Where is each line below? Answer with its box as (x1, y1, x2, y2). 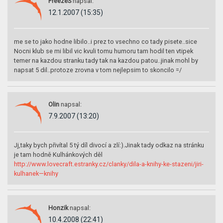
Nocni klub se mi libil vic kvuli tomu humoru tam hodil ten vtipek (14, 47, 194, 55)
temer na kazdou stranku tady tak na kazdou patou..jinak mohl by (14, 57, 199, 65)
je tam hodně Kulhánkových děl (14, 151, 103, 159)
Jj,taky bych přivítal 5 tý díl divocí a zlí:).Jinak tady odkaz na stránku (14, 141, 205, 149)
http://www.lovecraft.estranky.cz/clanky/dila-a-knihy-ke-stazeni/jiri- (14, 160, 204, 168)
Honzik (48, 204, 68, 212)
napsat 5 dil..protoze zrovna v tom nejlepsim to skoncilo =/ (14, 66, 182, 74)
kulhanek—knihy (14, 170, 59, 178)
